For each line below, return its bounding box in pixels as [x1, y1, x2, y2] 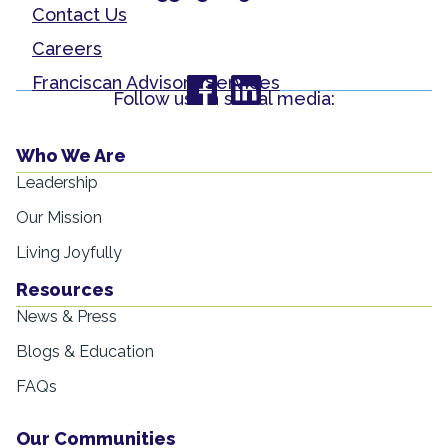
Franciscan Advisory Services [32, 71, 280, 93]
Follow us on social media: [112, 87, 335, 109]
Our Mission [16, 208, 102, 228]
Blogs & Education [16, 341, 154, 361]
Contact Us [32, 4, 127, 26]
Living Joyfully [16, 243, 122, 263]
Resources [16, 278, 113, 300]
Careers [32, 37, 102, 59]
